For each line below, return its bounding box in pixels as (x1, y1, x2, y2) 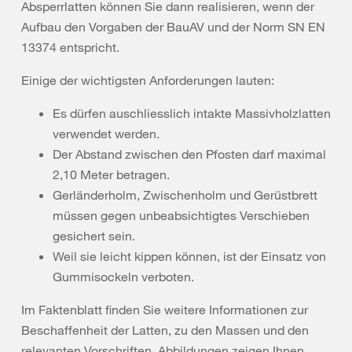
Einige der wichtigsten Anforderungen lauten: (21, 72, 274, 88)
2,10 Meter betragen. (53, 167, 170, 182)
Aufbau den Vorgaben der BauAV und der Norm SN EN (21, 19, 325, 35)
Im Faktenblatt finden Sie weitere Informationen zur (21, 302, 308, 317)
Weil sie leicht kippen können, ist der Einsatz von (53, 248, 326, 264)
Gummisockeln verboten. (53, 269, 194, 284)
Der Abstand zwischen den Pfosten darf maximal (53, 146, 326, 162)
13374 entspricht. (21, 39, 119, 55)
